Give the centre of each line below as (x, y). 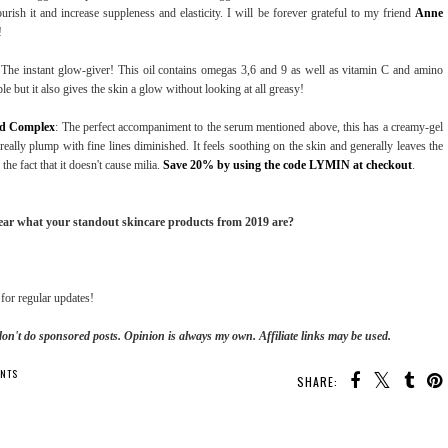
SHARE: (317, 381)
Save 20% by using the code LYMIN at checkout (287, 164)
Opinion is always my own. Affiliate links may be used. (257, 335)
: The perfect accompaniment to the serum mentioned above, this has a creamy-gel (249, 126)
